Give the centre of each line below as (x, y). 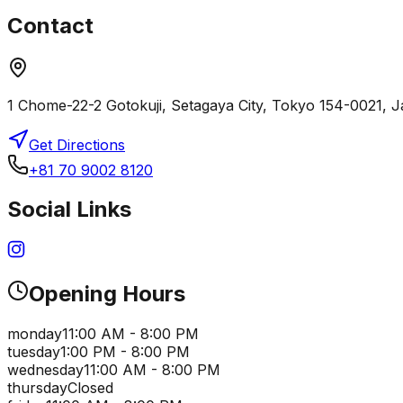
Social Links (69, 210)
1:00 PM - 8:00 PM (125, 352)
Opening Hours (107, 294)
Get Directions (77, 144)
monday (35, 334)
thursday (37, 388)
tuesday (34, 352)
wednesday (45, 370)
